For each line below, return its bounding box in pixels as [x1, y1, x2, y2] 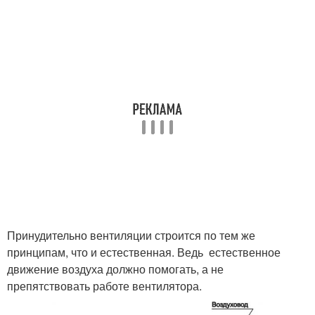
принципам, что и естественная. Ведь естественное [7, 244, 281, 261]
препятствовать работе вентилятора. [7, 278, 202, 295]
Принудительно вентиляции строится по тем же [7, 227, 255, 244]
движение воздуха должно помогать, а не [7, 261, 224, 278]
